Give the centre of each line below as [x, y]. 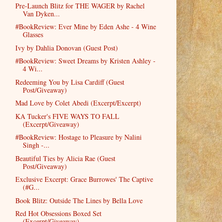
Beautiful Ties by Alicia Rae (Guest [65, 158]
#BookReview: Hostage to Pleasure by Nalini [78, 137]
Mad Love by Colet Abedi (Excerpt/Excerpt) [78, 103]
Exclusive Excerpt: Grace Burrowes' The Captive [84, 179]
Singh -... [36, 145]
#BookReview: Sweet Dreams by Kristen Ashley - [85, 61]
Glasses [33, 35]
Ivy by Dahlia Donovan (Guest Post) [66, 48]
